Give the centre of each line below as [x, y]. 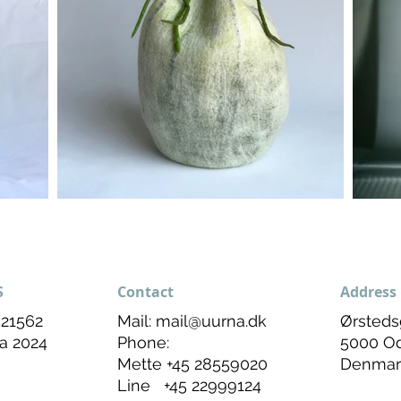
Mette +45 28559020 [192, 363]
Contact [145, 291]
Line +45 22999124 [192, 385]
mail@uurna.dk [211, 320]
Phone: [143, 342]
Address [368, 291]
